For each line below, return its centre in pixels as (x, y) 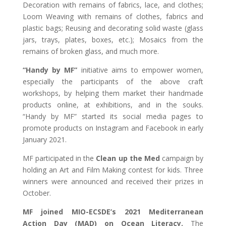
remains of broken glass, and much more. (91, 51)
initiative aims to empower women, (140, 70)
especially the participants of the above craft (113, 81)
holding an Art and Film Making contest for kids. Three (113, 170)
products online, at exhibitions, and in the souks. (113, 105)
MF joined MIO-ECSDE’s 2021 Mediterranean (113, 212)
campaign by (183, 158)
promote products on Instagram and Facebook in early (113, 128)
